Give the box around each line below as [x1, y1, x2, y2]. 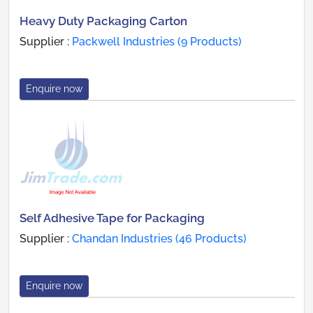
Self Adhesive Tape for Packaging [20, 211, 205, 226]
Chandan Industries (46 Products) [72, 232, 247, 246]
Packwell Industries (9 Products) [72, 35, 242, 49]
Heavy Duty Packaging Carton [20, 14, 187, 29]
